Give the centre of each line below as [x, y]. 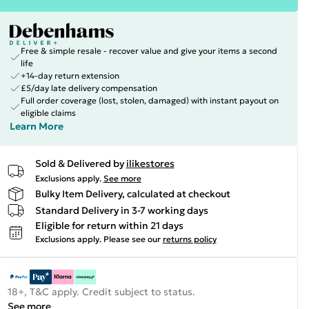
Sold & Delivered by [79, 163]
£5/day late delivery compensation [89, 88]
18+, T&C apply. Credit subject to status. [101, 292]
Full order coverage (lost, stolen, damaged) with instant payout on [149, 100]
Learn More [36, 126]
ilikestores [150, 163]
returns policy [189, 239]
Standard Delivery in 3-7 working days [121, 210]
